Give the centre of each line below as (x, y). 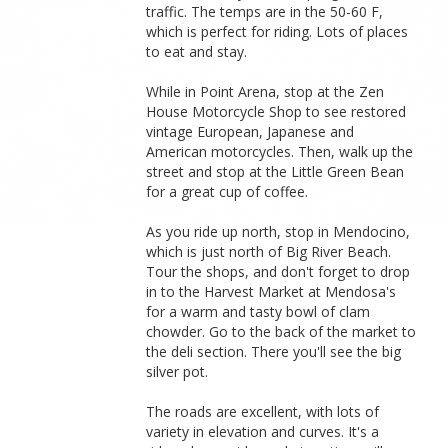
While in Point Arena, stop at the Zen (265, 91)
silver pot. (177, 371)
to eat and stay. (197, 51)
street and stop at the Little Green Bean (275, 171)
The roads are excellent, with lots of (263, 411)
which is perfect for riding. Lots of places (277, 31)
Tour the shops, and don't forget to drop (278, 271)
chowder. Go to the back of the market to (281, 331)
